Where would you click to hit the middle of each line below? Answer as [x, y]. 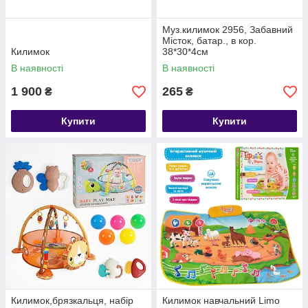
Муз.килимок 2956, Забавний [228, 30]
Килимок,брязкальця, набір [72, 300]
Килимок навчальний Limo [221, 300]
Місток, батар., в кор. [209, 41]
